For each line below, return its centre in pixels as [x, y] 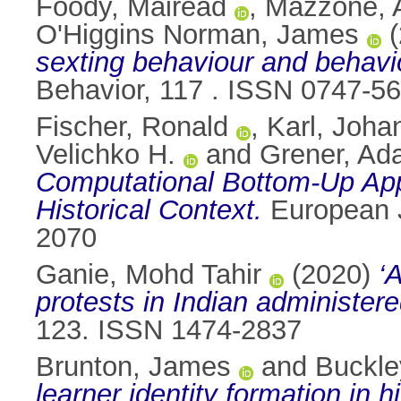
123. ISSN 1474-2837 [169, 330]
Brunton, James [133, 367]
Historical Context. [149, 210]
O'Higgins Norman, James [197, 35]
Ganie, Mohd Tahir [149, 275]
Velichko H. [106, 155]
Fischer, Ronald [132, 127]
